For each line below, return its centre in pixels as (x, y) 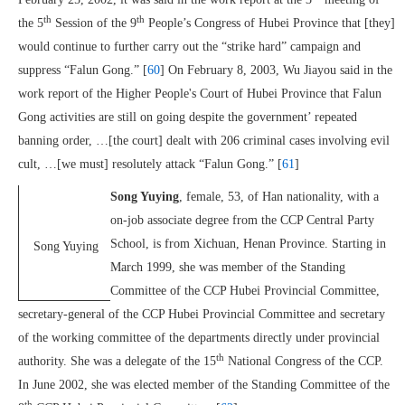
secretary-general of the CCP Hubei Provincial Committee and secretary (202, 314)
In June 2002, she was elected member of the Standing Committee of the (204, 385)
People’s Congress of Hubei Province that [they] (270, 23)
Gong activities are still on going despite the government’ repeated (188, 117)
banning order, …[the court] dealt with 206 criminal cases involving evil (204, 141)
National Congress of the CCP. (306, 361)
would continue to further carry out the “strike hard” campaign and (189, 47)
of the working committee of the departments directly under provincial (199, 338)
